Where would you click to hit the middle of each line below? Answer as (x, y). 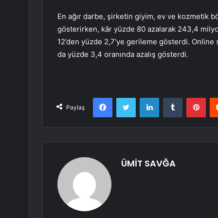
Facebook (127, 98)
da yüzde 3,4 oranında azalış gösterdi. (123, 54)
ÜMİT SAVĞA (148, 163)
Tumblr (192, 98)
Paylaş (75, 108)
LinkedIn (171, 98)
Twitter (146, 98)
